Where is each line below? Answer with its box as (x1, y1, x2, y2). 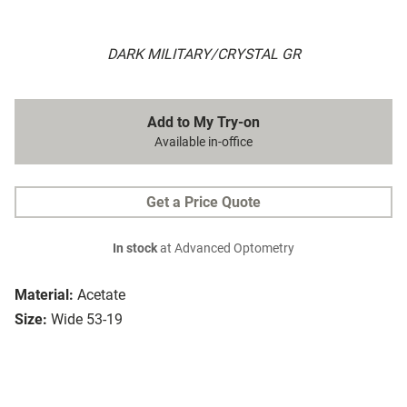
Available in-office (154, 134, 253, 151)
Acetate (77, 286, 125, 304)
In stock (113, 241, 157, 257)
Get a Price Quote (146, 194, 261, 212)
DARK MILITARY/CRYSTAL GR (106, 45, 301, 64)
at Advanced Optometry (157, 241, 294, 257)
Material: (15, 286, 74, 304)
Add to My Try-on (147, 114, 260, 132)
